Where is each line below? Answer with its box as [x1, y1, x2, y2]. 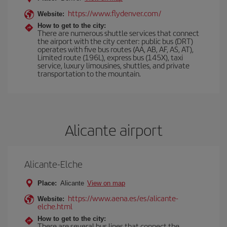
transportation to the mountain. [37, 68, 141, 79]
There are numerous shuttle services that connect [37, 27, 199, 38]
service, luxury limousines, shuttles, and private [37, 60, 190, 70]
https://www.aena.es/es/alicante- [68, 193, 178, 203]
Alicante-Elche [24, 157, 83, 171]
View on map [87, 179, 125, 187]
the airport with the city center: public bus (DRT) [37, 35, 193, 46]
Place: [37, 179, 57, 187]
